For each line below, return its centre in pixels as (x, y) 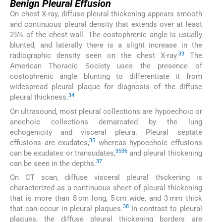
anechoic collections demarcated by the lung (106, 122)
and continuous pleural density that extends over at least (106, 25)
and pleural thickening (165, 153)
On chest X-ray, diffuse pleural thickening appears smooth (106, 14)
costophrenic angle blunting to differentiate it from (106, 77)
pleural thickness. (39, 97)
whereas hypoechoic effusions (149, 142)
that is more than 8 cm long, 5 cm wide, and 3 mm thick (106, 198)
